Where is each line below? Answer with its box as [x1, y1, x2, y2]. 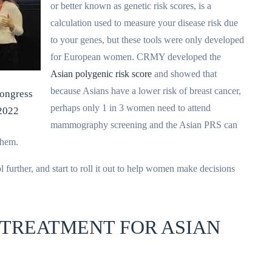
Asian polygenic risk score [50, 69, 152, 79]
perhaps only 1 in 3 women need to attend [50, 103, 211, 113]
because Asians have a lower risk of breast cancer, [50, 86, 241, 96]
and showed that [152, 69, 217, 79]
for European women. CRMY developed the [50, 52, 223, 62]
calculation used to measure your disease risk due [50, 18, 238, 28]
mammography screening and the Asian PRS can [50, 120, 237, 130]
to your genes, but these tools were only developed [50, 35, 244, 45]
